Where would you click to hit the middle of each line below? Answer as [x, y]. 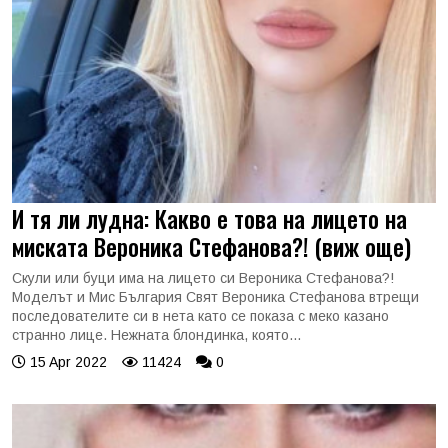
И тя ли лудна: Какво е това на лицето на [209, 218]
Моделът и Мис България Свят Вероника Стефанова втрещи [215, 297]
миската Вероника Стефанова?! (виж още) [211, 246]
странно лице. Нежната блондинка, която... [156, 335]
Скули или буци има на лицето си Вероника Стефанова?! [203, 278]
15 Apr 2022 [66, 362]
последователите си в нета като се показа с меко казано [200, 316]
